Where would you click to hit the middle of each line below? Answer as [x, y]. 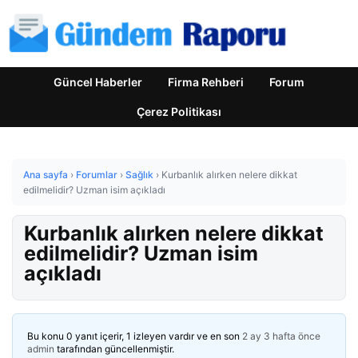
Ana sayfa [46, 175]
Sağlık [139, 175]
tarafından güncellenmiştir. [114, 349]
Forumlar [97, 175]
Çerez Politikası [179, 111]
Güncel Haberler [98, 82]
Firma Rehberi [206, 82]
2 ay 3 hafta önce [281, 336]
